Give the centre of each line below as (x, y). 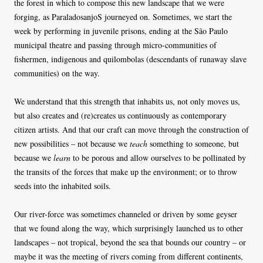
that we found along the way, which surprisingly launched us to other (129, 228)
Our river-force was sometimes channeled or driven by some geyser (126, 214)
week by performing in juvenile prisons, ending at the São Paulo (121, 31)
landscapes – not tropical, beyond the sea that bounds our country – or (130, 242)
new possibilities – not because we (72, 143)
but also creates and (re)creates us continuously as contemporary (120, 115)
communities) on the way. (58, 73)
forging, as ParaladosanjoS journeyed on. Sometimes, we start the (123, 16)
